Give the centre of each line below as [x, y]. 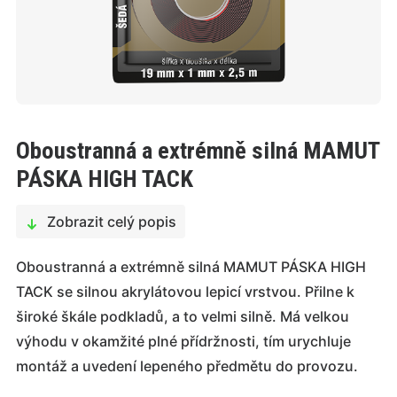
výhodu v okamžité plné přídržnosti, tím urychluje [183, 341]
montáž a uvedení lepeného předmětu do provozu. [187, 366]
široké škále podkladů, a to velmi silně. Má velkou [183, 316]
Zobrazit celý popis [112, 222]
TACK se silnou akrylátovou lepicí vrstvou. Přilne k [185, 292]
